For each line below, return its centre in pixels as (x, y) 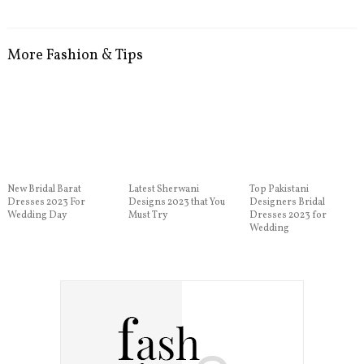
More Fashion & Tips (75, 55)
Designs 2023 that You (176, 203)
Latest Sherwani (163, 190)
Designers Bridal (287, 203)
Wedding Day (37, 216)
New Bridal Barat (44, 190)
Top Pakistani (279, 190)
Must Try (147, 216)
